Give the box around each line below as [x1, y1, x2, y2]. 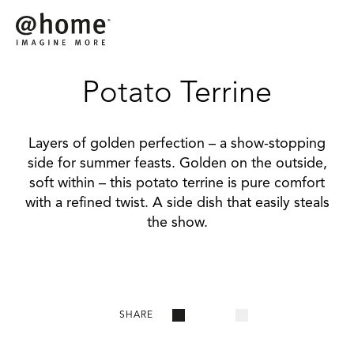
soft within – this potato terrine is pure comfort [29, 176, 325, 191]
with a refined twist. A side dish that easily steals [24, 196, 330, 211]
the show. [146, 216, 208, 231]
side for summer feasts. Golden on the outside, [27, 156, 327, 171]
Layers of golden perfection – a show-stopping [28, 137, 326, 152]
